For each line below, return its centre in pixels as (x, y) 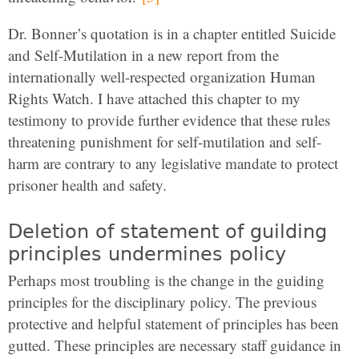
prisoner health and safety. (87, 185)
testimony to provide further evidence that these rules (169, 120)
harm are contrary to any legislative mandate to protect (173, 163)
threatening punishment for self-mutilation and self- (165, 142)
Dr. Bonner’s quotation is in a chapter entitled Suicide (172, 34)
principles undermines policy (147, 254)
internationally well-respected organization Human (162, 77)
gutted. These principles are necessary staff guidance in (175, 345)
